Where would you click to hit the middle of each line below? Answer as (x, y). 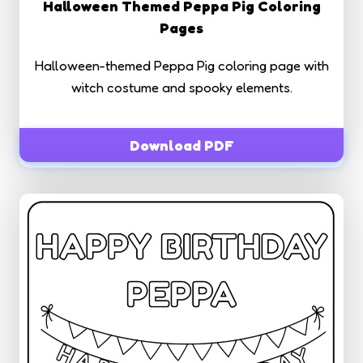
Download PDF (181, 145)
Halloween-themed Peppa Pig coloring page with (181, 66)
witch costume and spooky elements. (181, 88)
